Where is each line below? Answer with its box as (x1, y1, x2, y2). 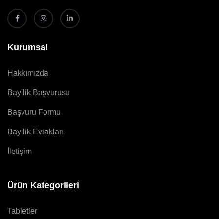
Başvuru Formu (7, 108, 61, 116)
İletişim (7, 147, 32, 155)
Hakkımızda (7, 68, 48, 77)
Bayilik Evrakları (7, 127, 64, 136)
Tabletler (7, 206, 37, 215)
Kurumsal (7, 42, 48, 52)
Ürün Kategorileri (7, 180, 79, 190)
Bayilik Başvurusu (7, 88, 70, 97)
